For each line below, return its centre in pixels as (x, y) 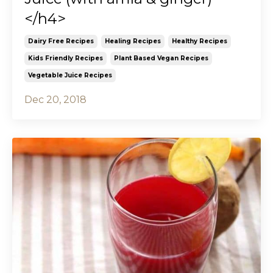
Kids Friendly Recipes (66, 58)
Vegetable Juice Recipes (70, 75)
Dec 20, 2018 (55, 99)
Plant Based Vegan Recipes (161, 58)
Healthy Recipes (200, 41)
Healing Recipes (133, 41)
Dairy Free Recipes (61, 41)
